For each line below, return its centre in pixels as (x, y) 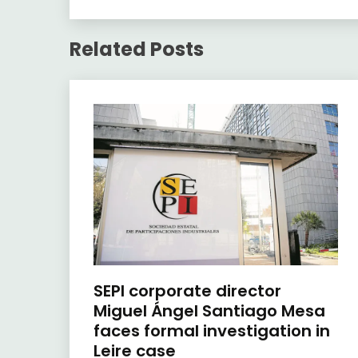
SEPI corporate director (187, 290)
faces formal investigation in (212, 330)
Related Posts (137, 49)
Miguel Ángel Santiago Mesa (209, 310)
